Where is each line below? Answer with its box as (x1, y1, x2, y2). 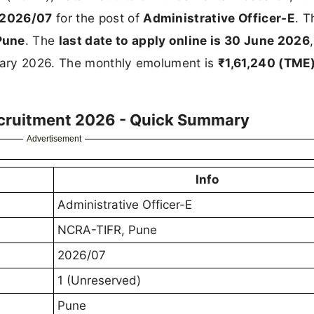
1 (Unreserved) (57, 273, 141, 288)
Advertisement (26, 134, 81, 144)
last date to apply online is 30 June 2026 (58, 32, 310, 48)
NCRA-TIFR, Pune (57, 223, 157, 238)
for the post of (52, 10, 144, 25)
